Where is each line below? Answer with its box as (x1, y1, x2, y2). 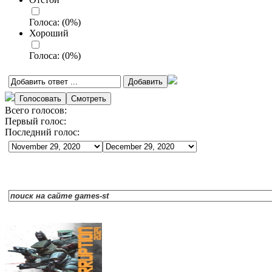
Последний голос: (5, 127, 80, 138)
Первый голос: (5, 116, 66, 127)
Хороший (29, 28, 69, 39)
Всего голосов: (5, 105, 67, 116)
